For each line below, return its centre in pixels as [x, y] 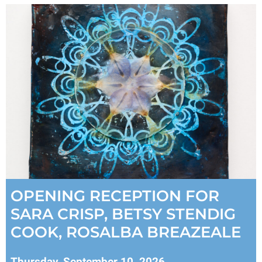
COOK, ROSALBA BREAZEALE [126, 232]
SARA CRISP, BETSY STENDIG [123, 214]
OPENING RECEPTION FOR [115, 196]
